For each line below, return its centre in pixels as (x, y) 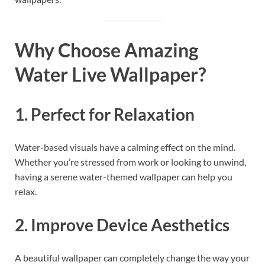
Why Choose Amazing (107, 50)
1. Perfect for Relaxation (105, 114)
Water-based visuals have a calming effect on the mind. (125, 147)
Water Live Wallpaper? (110, 75)
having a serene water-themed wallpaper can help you (124, 177)
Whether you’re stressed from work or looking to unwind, (130, 162)
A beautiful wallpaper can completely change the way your (132, 257)
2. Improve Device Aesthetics (122, 224)
